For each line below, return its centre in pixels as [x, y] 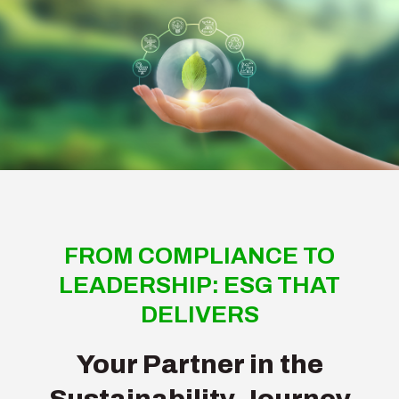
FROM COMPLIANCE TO [199, 255]
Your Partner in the [199, 364]
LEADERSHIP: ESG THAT [199, 285]
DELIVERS [199, 314]
